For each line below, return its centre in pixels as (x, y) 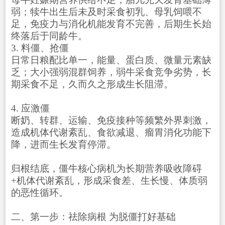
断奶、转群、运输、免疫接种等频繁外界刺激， (111, 121)
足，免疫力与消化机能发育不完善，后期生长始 (111, 24)
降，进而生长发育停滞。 (63, 145)
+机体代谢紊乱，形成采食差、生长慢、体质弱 (109, 181)
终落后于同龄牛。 (49, 36)
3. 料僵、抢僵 (40, 48)
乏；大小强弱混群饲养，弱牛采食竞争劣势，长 (111, 72)
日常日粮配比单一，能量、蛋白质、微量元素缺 (111, 60)
